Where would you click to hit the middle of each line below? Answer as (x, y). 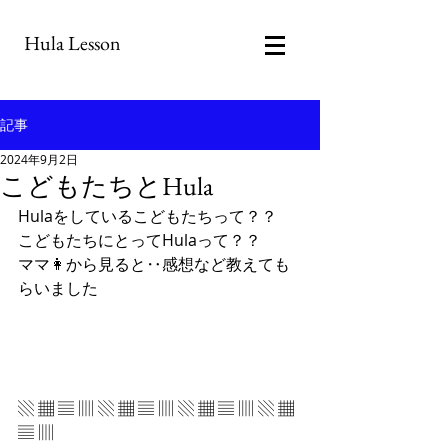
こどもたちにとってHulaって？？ (139, 240)
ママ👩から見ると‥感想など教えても (154, 264)
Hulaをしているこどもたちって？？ (147, 216)
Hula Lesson (70, 43)
